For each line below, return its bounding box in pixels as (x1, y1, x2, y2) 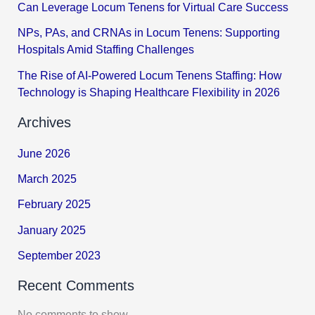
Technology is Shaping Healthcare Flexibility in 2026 (18, 85, 281, 98)
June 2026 (18, 146, 71, 160)
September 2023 (18, 248, 101, 262)
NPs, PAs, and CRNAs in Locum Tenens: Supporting (18, 26, 281, 39)
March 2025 (18, 172, 77, 186)
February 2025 (18, 198, 91, 211)
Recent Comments (18, 278, 135, 294)
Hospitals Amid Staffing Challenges (18, 43, 195, 56)
